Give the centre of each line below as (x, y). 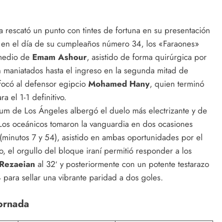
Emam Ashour (59, 57)
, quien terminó (177, 83)
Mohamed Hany (119, 83)
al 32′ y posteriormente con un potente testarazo (122, 164)
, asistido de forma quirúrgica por (146, 57)
